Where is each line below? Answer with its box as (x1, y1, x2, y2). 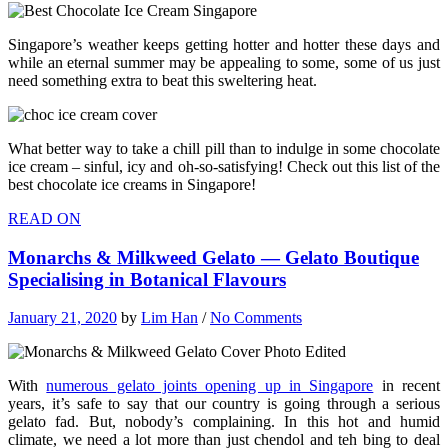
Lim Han (141, 309, 198, 327)
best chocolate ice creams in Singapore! (8, 175, 256, 193)
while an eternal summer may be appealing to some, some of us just (8, 53, 440, 71)
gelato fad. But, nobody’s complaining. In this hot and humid (8, 413, 440, 431)
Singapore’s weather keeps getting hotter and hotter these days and (8, 35, 440, 53)
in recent (373, 377, 441, 395)
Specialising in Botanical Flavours (8, 268, 286, 290)
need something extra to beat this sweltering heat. (8, 71, 317, 89)
